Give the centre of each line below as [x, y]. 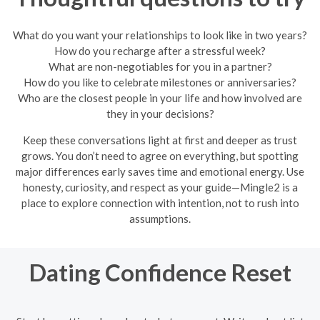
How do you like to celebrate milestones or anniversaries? [160, 82]
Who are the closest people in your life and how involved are [160, 98]
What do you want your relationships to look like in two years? [160, 35]
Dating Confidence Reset [160, 272]
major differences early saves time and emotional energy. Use [160, 171]
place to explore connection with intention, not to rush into [160, 203]
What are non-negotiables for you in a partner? [160, 66]
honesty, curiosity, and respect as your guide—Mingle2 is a [160, 187]
